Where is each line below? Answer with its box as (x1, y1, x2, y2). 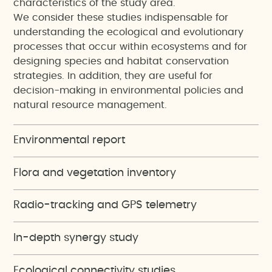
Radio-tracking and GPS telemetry (13, 200, 197, 211)
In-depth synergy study (13, 233, 139, 244)
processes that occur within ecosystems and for (13, 41, 248, 52)
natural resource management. (13, 100, 168, 110)
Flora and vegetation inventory (13, 167, 177, 178)
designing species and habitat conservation (13, 56, 229, 66)
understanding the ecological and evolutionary (13, 27, 244, 37)
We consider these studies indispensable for (13, 12, 229, 22)
